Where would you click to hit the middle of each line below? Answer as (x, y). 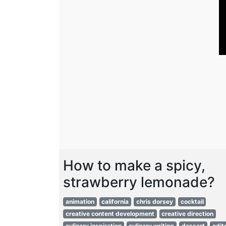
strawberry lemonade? (139, 182)
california (115, 202)
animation (80, 202)
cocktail (192, 202)
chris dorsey (154, 202)
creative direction (188, 214)
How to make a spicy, (134, 165)
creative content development (110, 214)
